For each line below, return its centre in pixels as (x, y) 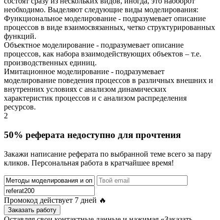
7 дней (86, 200)
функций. (20, 36)
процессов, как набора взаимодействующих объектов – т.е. (103, 54)
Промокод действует (39, 200)
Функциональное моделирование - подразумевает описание (105, 19)
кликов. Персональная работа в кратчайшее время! (89, 163)
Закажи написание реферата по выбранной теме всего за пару (108, 154)
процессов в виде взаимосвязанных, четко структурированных (110, 27)
